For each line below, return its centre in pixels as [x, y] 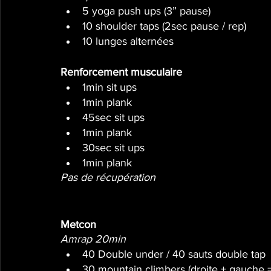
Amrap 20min [93, 239]
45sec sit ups [113, 117]
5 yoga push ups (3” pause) [146, 11]
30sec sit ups [113, 147]
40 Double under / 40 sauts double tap [174, 254]
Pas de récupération [108, 177]
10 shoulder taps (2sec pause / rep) [166, 26]
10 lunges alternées [128, 41]
